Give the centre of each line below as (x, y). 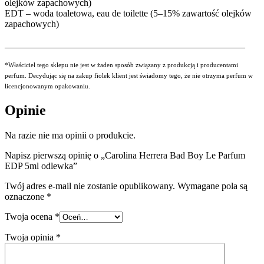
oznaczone (26, 196)
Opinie (25, 110)
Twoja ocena (30, 216)
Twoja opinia (30, 237)
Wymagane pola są (212, 186)
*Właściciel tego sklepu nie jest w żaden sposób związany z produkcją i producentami (121, 65)
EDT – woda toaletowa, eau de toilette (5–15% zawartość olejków (128, 13)
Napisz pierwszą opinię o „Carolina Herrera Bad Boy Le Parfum (125, 155)
